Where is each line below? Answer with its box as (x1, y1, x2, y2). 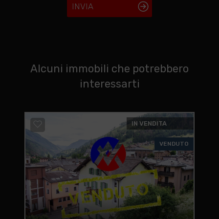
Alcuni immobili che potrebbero (30, 62, 189, 75)
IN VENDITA (131, 120, 167, 127)
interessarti (79, 77, 140, 90)
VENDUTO (159, 140, 189, 147)
